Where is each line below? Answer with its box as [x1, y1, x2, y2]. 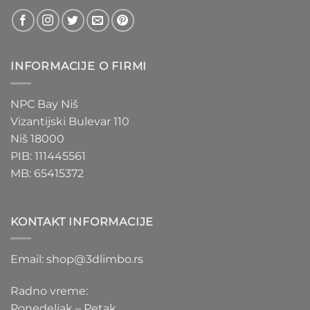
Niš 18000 [10, 131, 64, 145]
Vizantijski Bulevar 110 [10, 114, 129, 128]
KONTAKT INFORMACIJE [10, 215, 154, 228]
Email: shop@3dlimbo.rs [10, 253, 143, 266]
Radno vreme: [10, 284, 88, 298]
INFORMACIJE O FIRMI [10, 60, 147, 73]
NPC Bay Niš [10, 97, 78, 111]
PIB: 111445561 [10, 149, 86, 163]
